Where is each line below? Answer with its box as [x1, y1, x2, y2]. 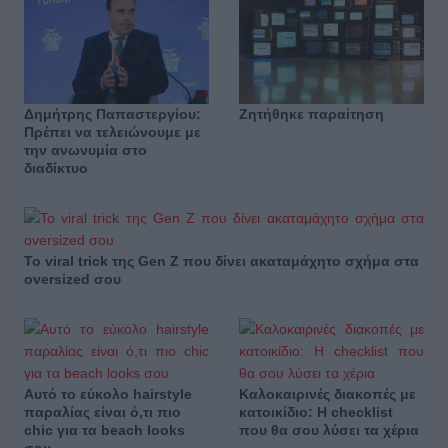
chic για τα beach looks [23, 422, 185, 439]
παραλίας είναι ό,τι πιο [23, 404, 181, 421]
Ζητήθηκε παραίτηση [238, 106, 384, 123]
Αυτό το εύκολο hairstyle [23, 386, 192, 403]
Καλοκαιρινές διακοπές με [238, 386, 416, 403]
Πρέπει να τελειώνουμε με [23, 124, 201, 141]
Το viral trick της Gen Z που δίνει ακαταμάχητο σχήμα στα [23, 253, 419, 270]
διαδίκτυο [23, 160, 88, 177]
